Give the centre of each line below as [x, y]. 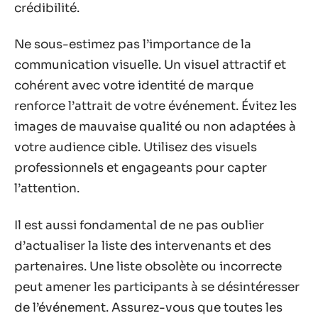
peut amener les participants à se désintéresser [157, 287]
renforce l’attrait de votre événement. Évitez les [155, 106]
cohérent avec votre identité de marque [134, 86]
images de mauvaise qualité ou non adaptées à [155, 127]
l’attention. [47, 189]
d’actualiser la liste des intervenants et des [143, 246]
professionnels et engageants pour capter [141, 168]
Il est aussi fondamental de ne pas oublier [139, 225]
